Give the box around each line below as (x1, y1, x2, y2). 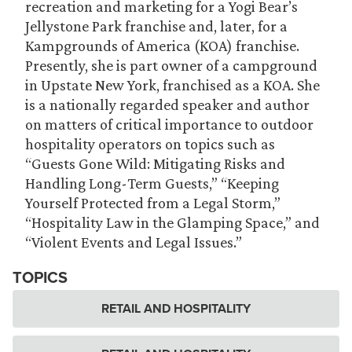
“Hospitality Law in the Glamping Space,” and (25, 214, 320, 231)
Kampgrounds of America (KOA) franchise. (25, 37, 299, 54)
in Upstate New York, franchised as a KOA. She (25, 76, 320, 93)
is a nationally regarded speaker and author (25, 96, 310, 113)
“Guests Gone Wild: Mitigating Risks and (25, 155, 285, 172)
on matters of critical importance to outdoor (25, 115, 313, 133)
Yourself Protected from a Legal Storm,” (25, 194, 280, 211)
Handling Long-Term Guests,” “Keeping (25, 174, 279, 192)
